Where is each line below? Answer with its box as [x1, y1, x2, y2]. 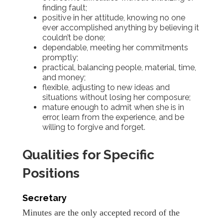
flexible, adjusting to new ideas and [42, 82, 170, 92]
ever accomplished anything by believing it [42, 22, 199, 32]
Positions [22, 165, 80, 181]
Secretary [22, 192, 67, 203]
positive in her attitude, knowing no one [42, 12, 185, 22]
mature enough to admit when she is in [42, 102, 184, 112]
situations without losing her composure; [42, 92, 191, 102]
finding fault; [42, 2, 87, 12]
